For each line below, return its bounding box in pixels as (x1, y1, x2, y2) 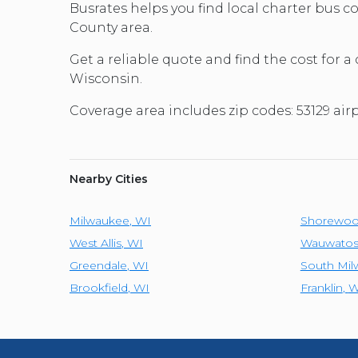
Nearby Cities (70, 172, 148, 186)
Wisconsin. (70, 71, 142, 86)
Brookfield (70, 280, 128, 295)
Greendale (70, 258, 127, 272)
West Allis (70, 236, 121, 250)
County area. (70, 20, 153, 35)
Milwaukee (70, 213, 129, 228)
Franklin (300, 280, 343, 295)
